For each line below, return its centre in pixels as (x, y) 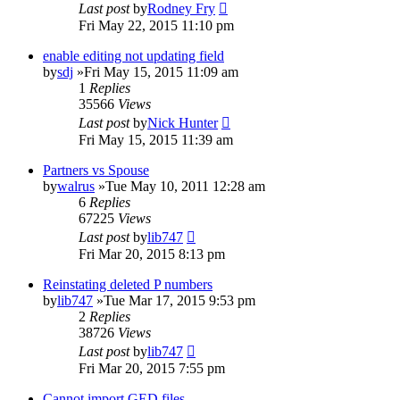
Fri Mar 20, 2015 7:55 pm (152, 368)
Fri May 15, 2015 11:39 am (156, 139)
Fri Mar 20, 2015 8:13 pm (152, 254)
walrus (76, 186)
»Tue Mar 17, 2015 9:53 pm (174, 300)
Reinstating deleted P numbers (128, 284)
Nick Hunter (183, 122)
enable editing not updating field (133, 55)
